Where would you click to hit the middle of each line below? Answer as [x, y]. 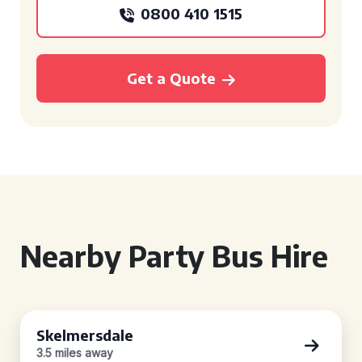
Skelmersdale [85, 335]
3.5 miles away [75, 353]
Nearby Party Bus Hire [174, 256]
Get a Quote [171, 78]
